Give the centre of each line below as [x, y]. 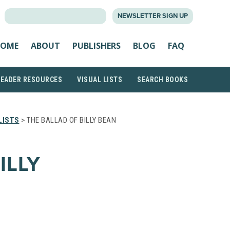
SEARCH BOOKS [162, 80]
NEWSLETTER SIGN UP [153, 16]
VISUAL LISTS [100, 80]
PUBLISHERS [97, 45]
